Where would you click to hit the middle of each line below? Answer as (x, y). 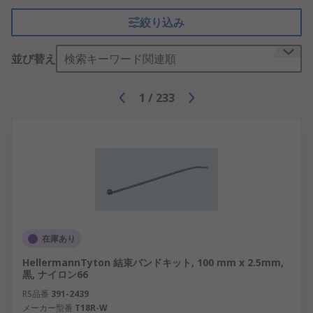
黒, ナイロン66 (55, 274)
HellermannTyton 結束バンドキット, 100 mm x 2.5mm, (153, 262)
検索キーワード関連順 (120, 59)
